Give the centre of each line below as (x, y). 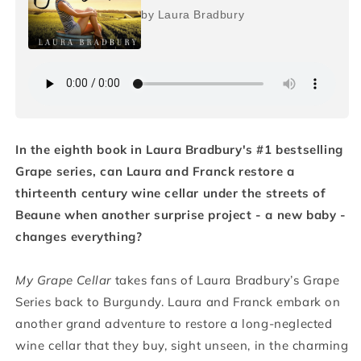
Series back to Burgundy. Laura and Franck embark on (178, 301)
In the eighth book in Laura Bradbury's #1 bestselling (179, 149)
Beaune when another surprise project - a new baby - (181, 214)
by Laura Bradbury (193, 14)
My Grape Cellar (65, 280)
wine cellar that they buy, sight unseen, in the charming (182, 345)
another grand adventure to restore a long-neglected (174, 323)
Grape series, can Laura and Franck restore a (155, 171)
